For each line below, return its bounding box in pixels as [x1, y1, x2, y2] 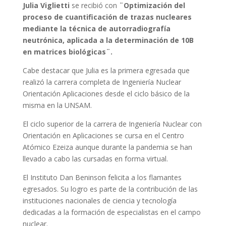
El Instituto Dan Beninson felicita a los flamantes [22, 172, 182, 182]
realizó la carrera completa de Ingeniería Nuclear [22, 77, 181, 87]
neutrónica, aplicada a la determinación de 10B [22, 35, 194, 45]
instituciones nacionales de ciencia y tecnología [22, 195, 177, 205]
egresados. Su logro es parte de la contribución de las [22, 184, 198, 194]
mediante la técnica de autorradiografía [22, 23, 171, 33]
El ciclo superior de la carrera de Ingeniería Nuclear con [22, 119, 202, 129]
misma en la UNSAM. [22, 100, 92, 110]
